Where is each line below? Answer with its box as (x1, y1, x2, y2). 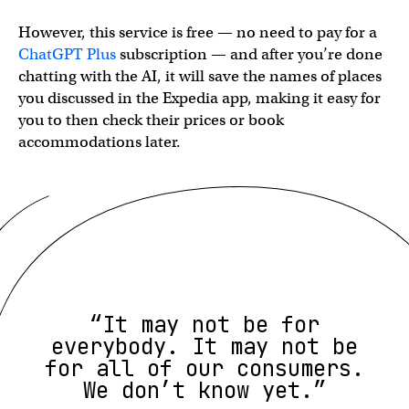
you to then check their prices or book (18, 110, 284, 130)
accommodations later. (18, 132, 181, 152)
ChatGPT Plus (18, 45, 116, 64)
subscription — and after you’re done (116, 45, 383, 64)
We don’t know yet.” (83, 376, 326, 404)
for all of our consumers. (45, 354, 364, 383)
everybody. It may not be (51, 332, 358, 361)
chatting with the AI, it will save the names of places (18, 67, 382, 86)
